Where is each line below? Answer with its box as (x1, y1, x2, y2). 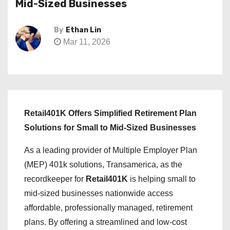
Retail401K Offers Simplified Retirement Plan (24, 109, 197, 118)
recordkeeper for (24, 175, 86, 183)
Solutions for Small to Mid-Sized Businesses (24, 123, 196, 132)
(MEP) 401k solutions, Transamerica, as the (24, 160, 182, 169)
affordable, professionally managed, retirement (24, 203, 193, 212)
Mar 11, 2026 (61, 37, 110, 46)
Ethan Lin (66, 26, 101, 34)
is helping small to (128, 175, 196, 183)
